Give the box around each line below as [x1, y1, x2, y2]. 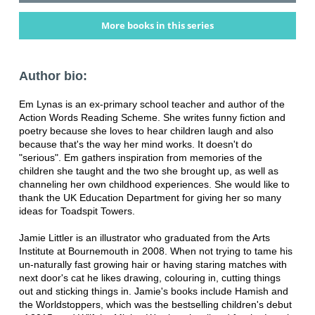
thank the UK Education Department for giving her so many [18, 191, 281, 203]
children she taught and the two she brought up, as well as [18, 165, 278, 176]
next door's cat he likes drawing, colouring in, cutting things [18, 271, 281, 283]
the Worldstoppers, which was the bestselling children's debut [18, 298, 292, 310]
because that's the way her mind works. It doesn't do [18, 138, 252, 150]
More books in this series [101, 19, 214, 32]
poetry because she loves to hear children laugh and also [18, 124, 274, 136]
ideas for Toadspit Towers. [18, 205, 135, 217]
